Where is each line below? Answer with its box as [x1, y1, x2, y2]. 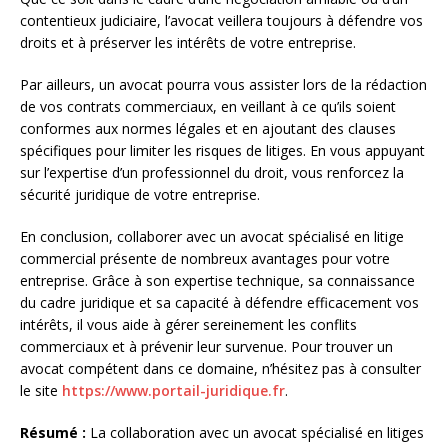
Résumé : [20, 422, 86, 442]
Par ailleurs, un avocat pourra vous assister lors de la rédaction [20, 74, 427, 94]
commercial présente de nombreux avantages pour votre [20, 248, 390, 268]
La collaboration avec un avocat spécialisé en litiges [86, 422, 424, 442]
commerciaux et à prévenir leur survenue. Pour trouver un [20, 336, 393, 356]
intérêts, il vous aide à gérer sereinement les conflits [20, 314, 357, 334]
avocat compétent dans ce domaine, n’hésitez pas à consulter [20, 358, 421, 378]
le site [20, 380, 62, 400]
